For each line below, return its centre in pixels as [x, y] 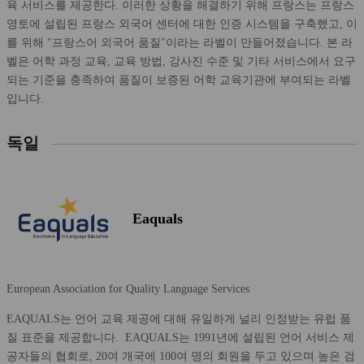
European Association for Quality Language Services [130, 288]
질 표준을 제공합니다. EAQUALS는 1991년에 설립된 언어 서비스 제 [180, 337]
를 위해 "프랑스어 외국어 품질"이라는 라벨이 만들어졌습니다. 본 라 [180, 42]
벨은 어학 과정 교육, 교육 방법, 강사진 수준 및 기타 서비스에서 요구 [181, 61]
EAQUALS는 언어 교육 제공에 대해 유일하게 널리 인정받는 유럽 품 [179, 318]
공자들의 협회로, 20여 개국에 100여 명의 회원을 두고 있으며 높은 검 [181, 356]
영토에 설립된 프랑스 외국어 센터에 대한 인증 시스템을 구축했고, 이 [182, 24]
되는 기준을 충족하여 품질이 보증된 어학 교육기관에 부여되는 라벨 [179, 80]
